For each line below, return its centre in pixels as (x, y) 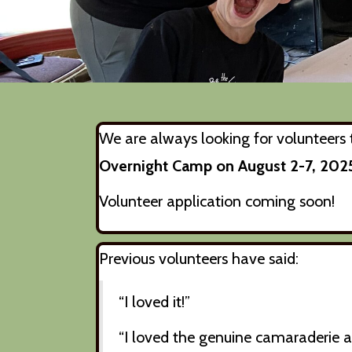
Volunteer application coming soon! (217, 201)
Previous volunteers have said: (199, 258)
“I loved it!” (154, 302)
